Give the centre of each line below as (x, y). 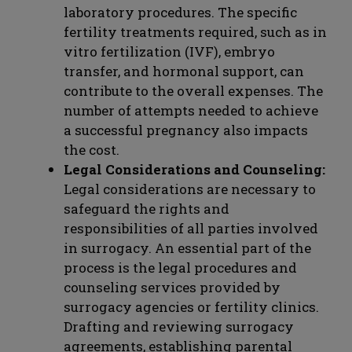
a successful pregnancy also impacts (186, 130)
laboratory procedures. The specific (180, 12)
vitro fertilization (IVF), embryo (169, 51)
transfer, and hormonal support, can (184, 71)
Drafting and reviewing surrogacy (179, 326)
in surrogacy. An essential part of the (187, 247)
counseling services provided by (172, 287)
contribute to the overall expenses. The (193, 90)
